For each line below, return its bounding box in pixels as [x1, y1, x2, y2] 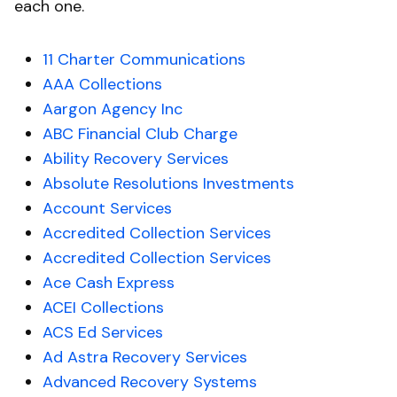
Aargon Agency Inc [43, 98, 183, 121]
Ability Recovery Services [43, 148, 229, 170]
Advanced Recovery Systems [43, 371, 257, 393]
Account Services [43, 198, 172, 220]
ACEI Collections [43, 297, 164, 319]
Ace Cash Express [43, 272, 175, 294]
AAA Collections [43, 74, 162, 96]
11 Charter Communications [43, 49, 245, 71]
